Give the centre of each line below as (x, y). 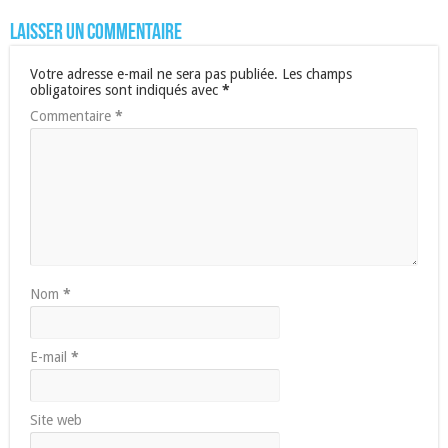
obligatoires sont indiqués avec (126, 89)
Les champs (317, 73)
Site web (56, 419)
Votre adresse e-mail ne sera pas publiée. (154, 73)
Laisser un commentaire (96, 33)
